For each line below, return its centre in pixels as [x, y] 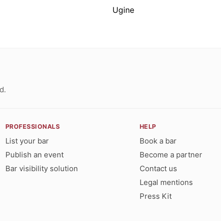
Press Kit [155, 196]
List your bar [27, 141]
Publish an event [34, 154]
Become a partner [171, 154]
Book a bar [158, 141]
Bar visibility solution [41, 168]
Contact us [158, 168]
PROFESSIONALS [33, 126]
